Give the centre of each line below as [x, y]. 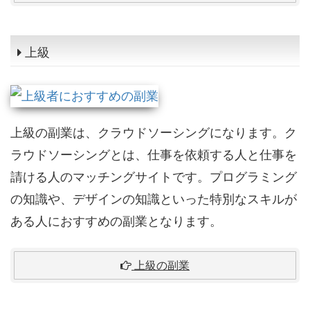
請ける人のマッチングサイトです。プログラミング [154, 177]
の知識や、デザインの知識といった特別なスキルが [154, 200]
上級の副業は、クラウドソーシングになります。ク [154, 133]
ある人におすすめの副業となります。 [116, 222]
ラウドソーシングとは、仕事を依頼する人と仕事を [154, 155]
